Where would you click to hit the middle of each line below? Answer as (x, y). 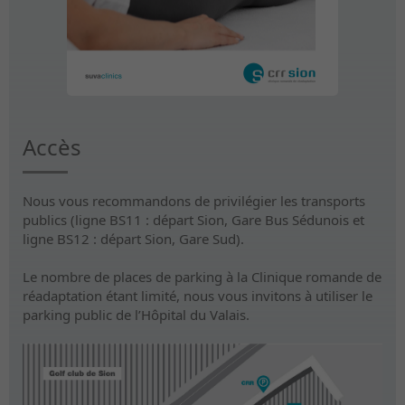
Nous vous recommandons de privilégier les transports (194, 201)
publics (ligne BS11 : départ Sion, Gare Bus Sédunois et (193, 220)
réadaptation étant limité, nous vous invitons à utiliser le (198, 296)
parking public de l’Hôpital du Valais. (136, 315)
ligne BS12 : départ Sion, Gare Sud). (133, 239)
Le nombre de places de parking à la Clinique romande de (202, 277)
